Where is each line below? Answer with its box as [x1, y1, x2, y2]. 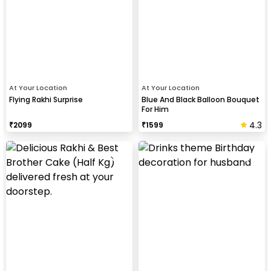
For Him [142, 103, 169, 114]
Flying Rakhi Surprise [9, 94, 83, 105]
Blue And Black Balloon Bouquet [142, 94, 260, 105]
